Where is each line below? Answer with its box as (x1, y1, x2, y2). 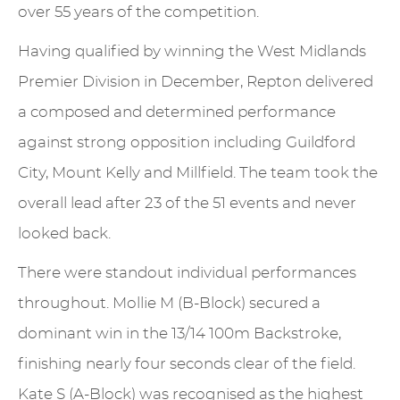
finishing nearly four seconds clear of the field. (18, 355, 355, 371)
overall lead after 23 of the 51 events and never (18, 195, 356, 211)
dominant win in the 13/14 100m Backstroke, (18, 325, 341, 341)
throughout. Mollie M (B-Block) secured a (18, 295, 321, 311)
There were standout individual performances (18, 264, 356, 280)
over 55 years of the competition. (18, 4, 259, 20)
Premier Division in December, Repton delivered (18, 73, 373, 89)
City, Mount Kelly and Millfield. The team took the (18, 164, 378, 180)
